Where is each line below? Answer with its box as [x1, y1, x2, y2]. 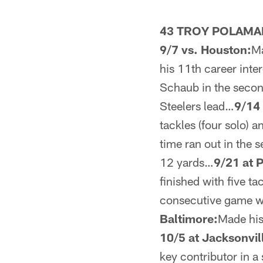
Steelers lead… [160, 99, 234, 113]
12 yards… [160, 155, 214, 169]
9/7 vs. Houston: [160, 42, 251, 56]
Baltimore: [160, 211, 218, 225]
